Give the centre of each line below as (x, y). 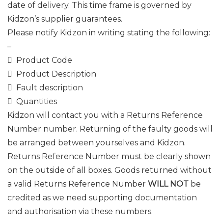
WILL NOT (168, 184)
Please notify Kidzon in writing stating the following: (109, 33)
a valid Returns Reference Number (78, 184)
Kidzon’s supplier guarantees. (65, 19)
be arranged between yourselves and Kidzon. (96, 143)
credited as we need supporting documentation (102, 198)
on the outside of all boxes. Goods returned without (110, 170)
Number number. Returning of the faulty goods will (110, 129)
